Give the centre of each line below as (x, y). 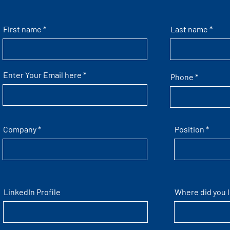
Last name (189, 29)
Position (190, 129)
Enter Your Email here (43, 75)
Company (20, 129)
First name (23, 29)
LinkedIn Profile (32, 192)
